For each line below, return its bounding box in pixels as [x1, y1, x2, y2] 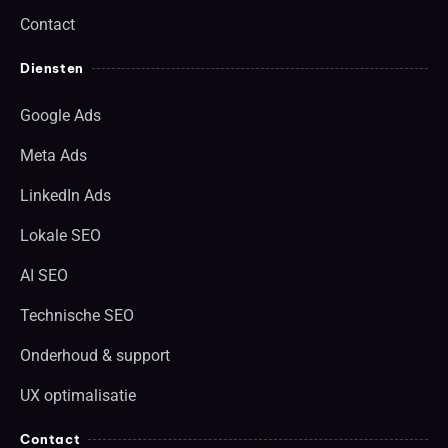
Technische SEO [20, 305, 134, 325]
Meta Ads [20, 145, 87, 165]
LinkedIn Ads [20, 185, 111, 205]
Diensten [20, 59, 84, 76]
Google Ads [20, 105, 101, 125]
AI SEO [20, 265, 68, 285]
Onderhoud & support [20, 345, 170, 365]
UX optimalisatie [20, 385, 136, 405]
